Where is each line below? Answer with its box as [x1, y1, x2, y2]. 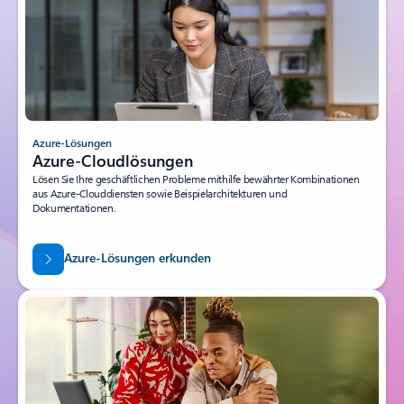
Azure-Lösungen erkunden [63, 249, 211, 267]
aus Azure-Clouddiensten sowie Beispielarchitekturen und [32, 185, 288, 200]
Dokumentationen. [32, 199, 116, 215]
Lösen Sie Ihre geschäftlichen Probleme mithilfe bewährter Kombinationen [32, 170, 360, 186]
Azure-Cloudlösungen [32, 149, 193, 171]
